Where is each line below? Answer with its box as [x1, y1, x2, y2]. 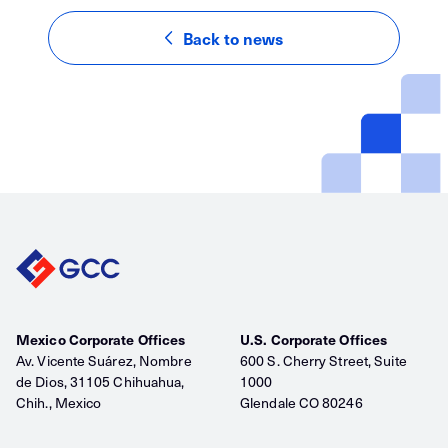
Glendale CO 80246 [240, 392, 363, 413]
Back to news [183, 26, 283, 50]
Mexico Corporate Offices [16, 329, 186, 350]
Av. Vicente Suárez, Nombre [16, 350, 192, 371]
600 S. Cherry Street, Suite [240, 350, 407, 371]
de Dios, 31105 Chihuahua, [16, 371, 185, 392]
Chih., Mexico [16, 392, 102, 413]
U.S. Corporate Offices [240, 329, 388, 350]
